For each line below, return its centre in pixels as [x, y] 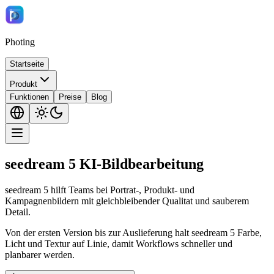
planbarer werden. [40, 254]
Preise [70, 97]
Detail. [18, 212]
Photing [20, 42]
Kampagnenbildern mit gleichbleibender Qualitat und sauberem [127, 201]
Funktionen [29, 97]
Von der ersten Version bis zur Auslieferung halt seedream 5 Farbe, [133, 232]
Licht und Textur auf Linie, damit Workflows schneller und [119, 243]
